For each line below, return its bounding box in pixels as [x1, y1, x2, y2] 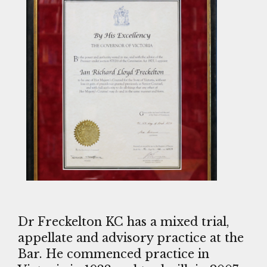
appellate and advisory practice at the [18, 230, 244, 245]
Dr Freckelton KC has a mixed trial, [18, 214, 229, 229]
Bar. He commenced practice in [18, 246, 209, 261]
